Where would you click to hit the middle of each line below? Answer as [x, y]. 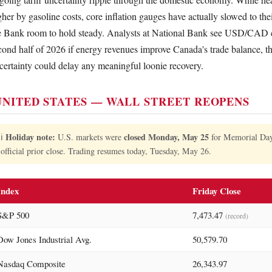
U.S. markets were [90, 137]
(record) [237, 215]
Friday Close [217, 190]
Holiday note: [30, 137]
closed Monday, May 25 [166, 137]
